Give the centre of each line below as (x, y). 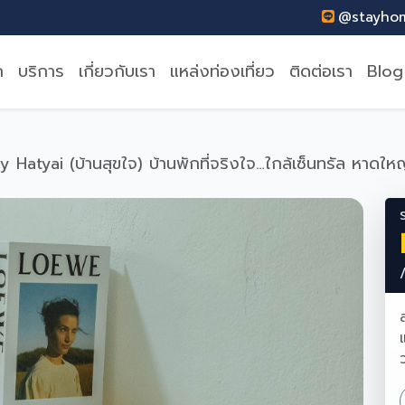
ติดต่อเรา (321, 71)
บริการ (41, 71)
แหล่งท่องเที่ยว (222, 71)
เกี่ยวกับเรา (117, 71)
